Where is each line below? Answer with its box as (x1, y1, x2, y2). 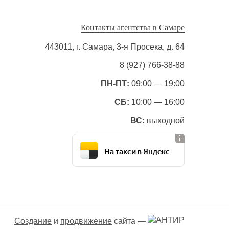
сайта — (112, 216, 148, 225)
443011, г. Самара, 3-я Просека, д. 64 (45, 42, 185, 51)
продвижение (60, 216, 112, 225)
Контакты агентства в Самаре (81, 23, 185, 32)
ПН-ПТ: (101, 79, 129, 88)
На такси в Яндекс (104, 144, 170, 156)
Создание (14, 216, 52, 225)
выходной (145, 116, 185, 125)
